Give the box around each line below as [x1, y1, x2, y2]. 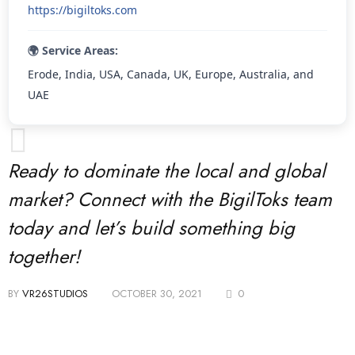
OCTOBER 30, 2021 [112, 285, 202, 301]
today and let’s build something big [8, 213, 295, 242]
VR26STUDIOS [22, 285, 88, 301]
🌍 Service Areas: [28, 42, 118, 58]
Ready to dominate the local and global [8, 156, 326, 185]
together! [8, 242, 80, 270]
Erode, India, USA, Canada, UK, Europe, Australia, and [28, 66, 314, 82]
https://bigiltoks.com [28, 2, 137, 17]
